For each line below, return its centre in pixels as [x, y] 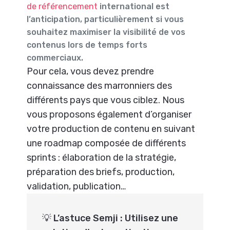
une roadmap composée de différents [107, 143]
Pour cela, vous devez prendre [91, 71]
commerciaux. [55, 57]
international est [134, 6]
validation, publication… [76, 186]
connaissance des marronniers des [100, 85]
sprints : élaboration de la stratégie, [102, 157]
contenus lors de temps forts [87, 45]
